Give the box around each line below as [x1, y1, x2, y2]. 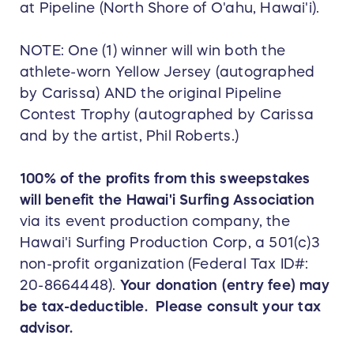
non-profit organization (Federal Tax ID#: [20, 257, 309, 272]
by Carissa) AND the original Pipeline [20, 86, 281, 101]
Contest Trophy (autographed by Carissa [20, 107, 314, 122]
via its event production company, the [20, 214, 290, 229]
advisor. [20, 321, 73, 336]
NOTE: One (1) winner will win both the [20, 43, 285, 58]
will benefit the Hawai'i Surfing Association [20, 193, 315, 208]
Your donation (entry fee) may [119, 278, 330, 293]
